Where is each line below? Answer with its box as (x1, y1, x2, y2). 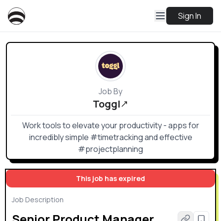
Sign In (178, 10, 201, 21)
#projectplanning (78, 144, 143, 154)
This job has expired (76, 174, 145, 183)
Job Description (12, 195, 64, 204)
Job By (99, 86, 122, 97)
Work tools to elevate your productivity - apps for (22, 120, 199, 131)
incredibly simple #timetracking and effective (29, 132, 192, 143)
